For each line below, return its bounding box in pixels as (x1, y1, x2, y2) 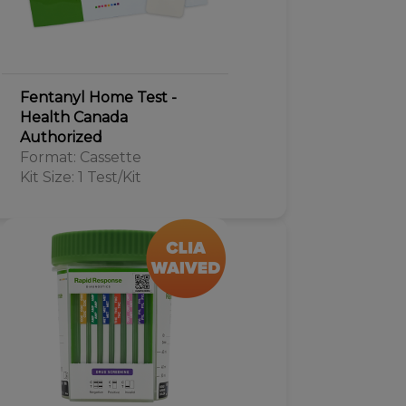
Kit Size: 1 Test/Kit (19, 169, 141, 186)
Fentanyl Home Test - (19, 89, 177, 106)
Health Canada (19, 109, 128, 126)
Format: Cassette (19, 149, 141, 166)
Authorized (19, 129, 102, 146)
